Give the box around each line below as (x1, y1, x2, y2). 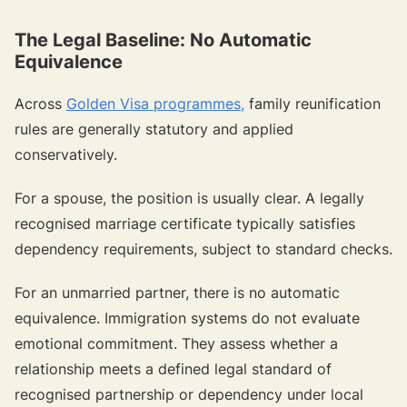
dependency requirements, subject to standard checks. (15, 239, 392, 258)
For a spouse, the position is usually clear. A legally (15, 188, 364, 207)
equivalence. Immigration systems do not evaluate (15, 308, 360, 327)
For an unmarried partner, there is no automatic (15, 283, 340, 302)
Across (15, 94, 66, 113)
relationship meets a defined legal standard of (15, 359, 332, 378)
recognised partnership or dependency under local (15, 384, 363, 403)
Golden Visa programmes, (66, 94, 244, 113)
